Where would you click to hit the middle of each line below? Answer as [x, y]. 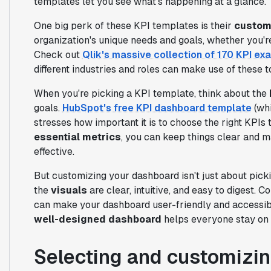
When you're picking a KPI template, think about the [151, 93]
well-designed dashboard [97, 219]
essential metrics [77, 137]
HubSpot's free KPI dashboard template [157, 108]
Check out [58, 54]
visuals [69, 190]
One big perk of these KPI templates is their [134, 25]
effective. [54, 151]
